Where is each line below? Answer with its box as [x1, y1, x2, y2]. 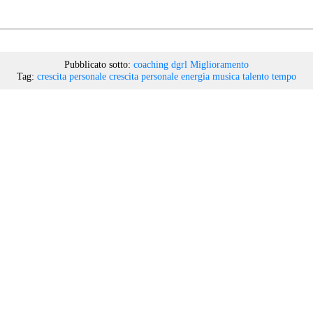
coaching [133, 58, 168, 70]
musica [212, 70, 240, 82]
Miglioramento [190, 58, 249, 70]
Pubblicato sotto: [64, 58, 131, 70]
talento [242, 70, 269, 82]
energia [181, 70, 210, 82]
